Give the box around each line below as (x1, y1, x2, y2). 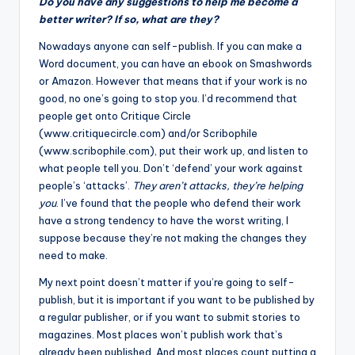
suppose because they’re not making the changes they (39, 231, 307, 244)
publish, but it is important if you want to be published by (39, 292, 315, 306)
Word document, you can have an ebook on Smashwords (39, 56, 312, 70)
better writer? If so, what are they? (39, 12, 219, 25)
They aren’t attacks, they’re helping (132, 178, 303, 192)
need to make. (39, 248, 108, 261)
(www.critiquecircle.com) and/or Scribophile (39, 126, 258, 139)
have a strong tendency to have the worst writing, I (39, 213, 288, 227)
